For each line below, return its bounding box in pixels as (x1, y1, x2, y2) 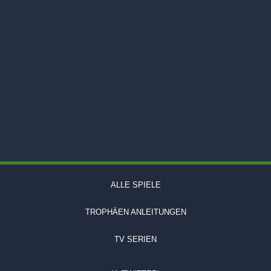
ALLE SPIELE (110, 180, 161, 189)
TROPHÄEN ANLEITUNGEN (85, 207, 186, 217)
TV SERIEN (114, 234, 157, 244)
